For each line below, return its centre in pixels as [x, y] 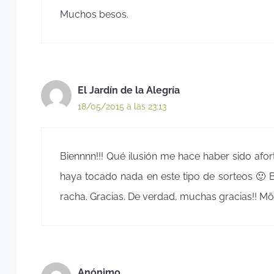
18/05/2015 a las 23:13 [122, 106]
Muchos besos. [94, 14]
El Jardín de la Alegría [129, 90]
